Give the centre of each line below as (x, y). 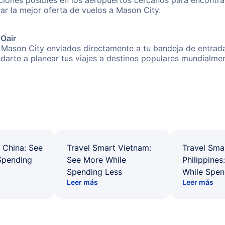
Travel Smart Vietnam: (109, 148)
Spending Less (94, 172)
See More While (96, 160)
